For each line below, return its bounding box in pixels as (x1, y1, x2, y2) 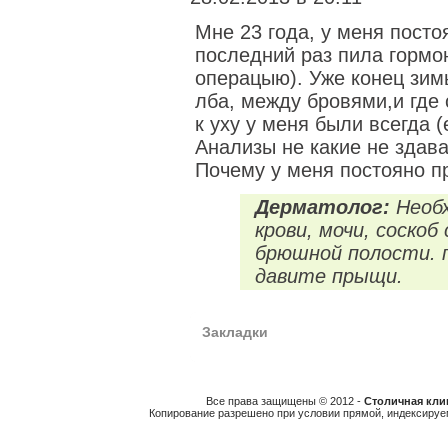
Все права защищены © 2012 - (205, 395, 364, 407)
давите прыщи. (255, 265, 403, 287)
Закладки (202, 324, 268, 340)
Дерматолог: (255, 196, 390, 218)
